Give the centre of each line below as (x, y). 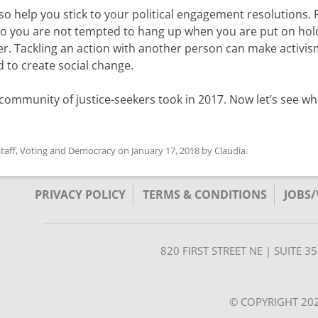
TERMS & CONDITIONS (205, 195)
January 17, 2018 (165, 151)
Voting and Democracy (68, 151)
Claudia (230, 151)
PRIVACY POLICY (80, 195)
